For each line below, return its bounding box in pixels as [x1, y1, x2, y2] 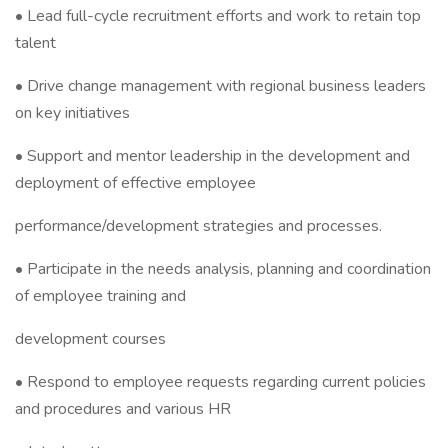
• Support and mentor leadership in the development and [15, 145, 410, 167]
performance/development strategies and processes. [15, 215, 382, 237]
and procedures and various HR [15, 398, 231, 420]
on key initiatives [15, 102, 130, 124]
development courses [15, 328, 166, 350]
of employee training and [15, 285, 186, 307]
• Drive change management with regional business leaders [15, 75, 426, 97]
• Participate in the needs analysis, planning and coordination [15, 258, 431, 280]
